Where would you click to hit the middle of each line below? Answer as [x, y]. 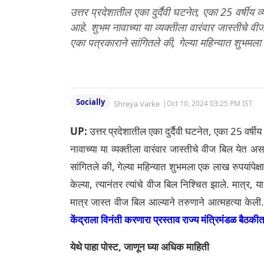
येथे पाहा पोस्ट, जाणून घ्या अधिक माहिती [141, 247]
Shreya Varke [137, 103]
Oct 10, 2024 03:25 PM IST [210, 104]
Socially [90, 102]
